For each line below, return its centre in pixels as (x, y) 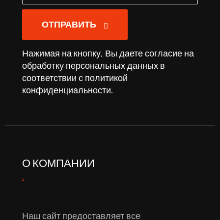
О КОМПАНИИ (58, 163)
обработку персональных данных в (93, 65)
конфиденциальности (66, 90)
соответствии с (52, 77)
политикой (106, 77)
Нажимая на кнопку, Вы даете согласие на (108, 53)
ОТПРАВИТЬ (69, 24)
